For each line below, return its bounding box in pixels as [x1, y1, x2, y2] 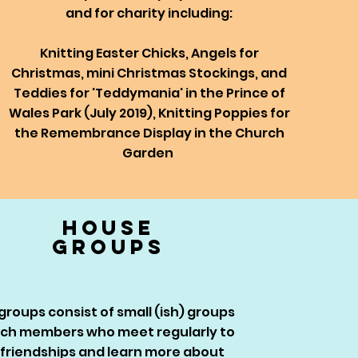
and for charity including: [66, 4, 233, 22]
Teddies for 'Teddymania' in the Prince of [13, 84, 285, 102]
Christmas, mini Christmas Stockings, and [11, 64, 288, 82]
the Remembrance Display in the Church [14, 124, 284, 142]
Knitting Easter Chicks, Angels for [39, 44, 259, 62]
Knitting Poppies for [157, 104, 290, 122]
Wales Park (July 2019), [8, 104, 158, 122]
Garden [122, 144, 177, 162]
